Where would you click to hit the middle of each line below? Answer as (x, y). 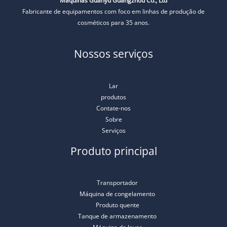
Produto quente (117, 205)
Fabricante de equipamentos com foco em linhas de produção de (113, 12)
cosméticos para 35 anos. (113, 23)
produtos (113, 97)
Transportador (117, 183)
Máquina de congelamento (117, 194)
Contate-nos (113, 108)
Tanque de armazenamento (117, 216)
